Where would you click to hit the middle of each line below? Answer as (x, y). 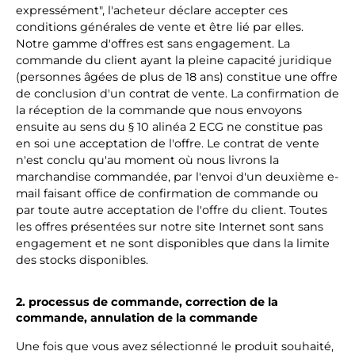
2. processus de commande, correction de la (147, 302)
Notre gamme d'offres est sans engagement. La (153, 44)
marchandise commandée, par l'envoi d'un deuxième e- (177, 177)
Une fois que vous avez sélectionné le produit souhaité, (175, 346)
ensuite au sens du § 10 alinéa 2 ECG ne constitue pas (169, 127)
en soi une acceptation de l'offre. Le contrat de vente (168, 143)
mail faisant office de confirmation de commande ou (167, 193)
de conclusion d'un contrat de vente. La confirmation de (177, 94)
